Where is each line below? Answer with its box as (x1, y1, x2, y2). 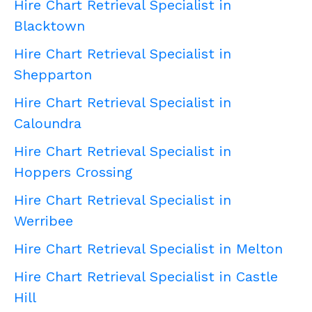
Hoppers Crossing (14, 164, 132, 181)
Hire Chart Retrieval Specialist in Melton (14, 240, 283, 258)
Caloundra (14, 115, 81, 132)
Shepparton (14, 66, 92, 84)
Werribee (14, 212, 73, 230)
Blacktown (14, 17, 85, 35)
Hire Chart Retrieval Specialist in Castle (14, 268, 278, 286)
